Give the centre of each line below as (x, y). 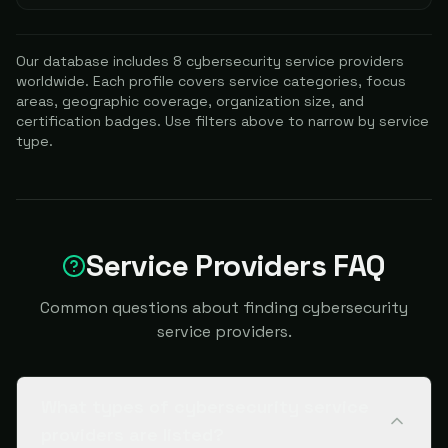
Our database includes (94, 61)
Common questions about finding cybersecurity (224, 307)
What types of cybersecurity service (205, 406)
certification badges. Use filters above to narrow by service (222, 121)
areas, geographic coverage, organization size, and (190, 101)
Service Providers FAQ (236, 265)
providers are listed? (132, 434)
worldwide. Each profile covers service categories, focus (211, 81)
